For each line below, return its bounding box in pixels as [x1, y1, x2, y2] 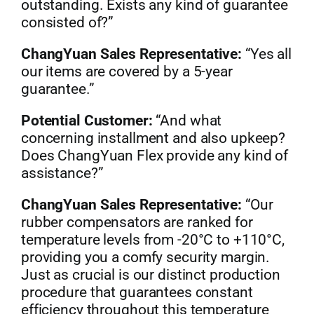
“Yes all [242, 45, 292, 62]
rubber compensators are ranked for [20, 213, 253, 231]
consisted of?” [20, 13, 114, 31]
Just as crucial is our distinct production [20, 266, 280, 283]
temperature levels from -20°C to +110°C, [20, 231, 285, 248]
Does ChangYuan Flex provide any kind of [20, 146, 289, 164]
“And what [152, 111, 222, 129]
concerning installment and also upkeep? [20, 129, 286, 146]
